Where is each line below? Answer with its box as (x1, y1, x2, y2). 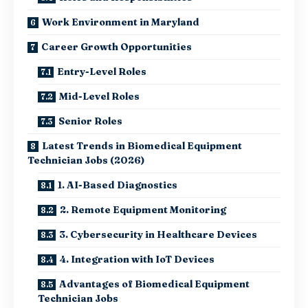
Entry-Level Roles (57, 65, 146, 78)
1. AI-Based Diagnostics (58, 178, 177, 191)
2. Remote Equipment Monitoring (60, 203, 226, 216)
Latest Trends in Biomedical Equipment (42, 139, 242, 152)
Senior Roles (58, 114, 122, 127)
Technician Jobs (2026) (27, 153, 145, 166)
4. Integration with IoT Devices (60, 252, 214, 265)
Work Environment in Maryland (42, 15, 199, 28)
